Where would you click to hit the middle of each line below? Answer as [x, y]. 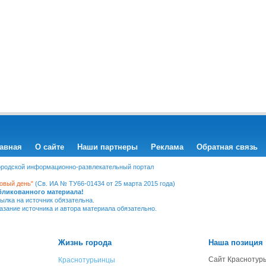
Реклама [167, 147]
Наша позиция [236, 243]
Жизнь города [85, 243]
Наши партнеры [107, 147]
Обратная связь [227, 147]
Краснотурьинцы [87, 260]
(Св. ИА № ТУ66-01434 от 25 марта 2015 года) [104, 183]
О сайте [49, 147]
